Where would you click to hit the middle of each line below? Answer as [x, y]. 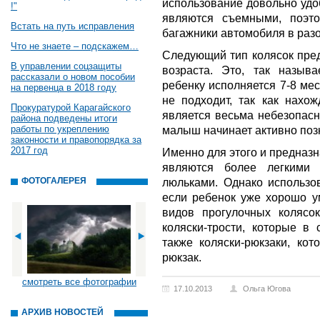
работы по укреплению [60, 129]
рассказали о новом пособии [73, 77]
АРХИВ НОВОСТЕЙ [62, 312]
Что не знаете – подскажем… [75, 46]
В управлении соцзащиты [66, 66]
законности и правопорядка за [76, 140]
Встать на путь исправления [72, 26]
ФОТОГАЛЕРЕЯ [54, 181]
